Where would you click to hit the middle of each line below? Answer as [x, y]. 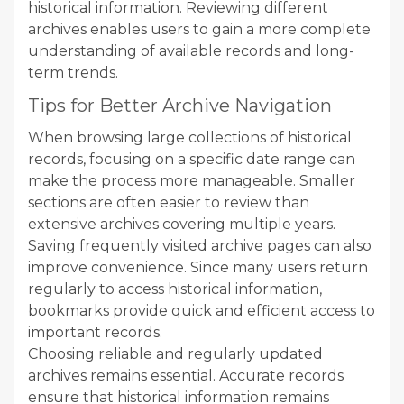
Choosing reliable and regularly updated [175, 354]
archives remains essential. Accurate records [186, 376]
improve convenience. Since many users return [198, 268]
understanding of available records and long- [191, 51]
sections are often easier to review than [169, 203]
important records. [95, 333]
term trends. [73, 73]
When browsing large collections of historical [190, 138]
